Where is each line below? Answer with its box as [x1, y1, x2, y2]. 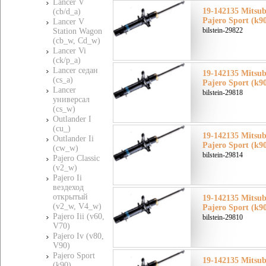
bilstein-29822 [202, 26, 243, 34]
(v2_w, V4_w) [53, 202, 102, 211]
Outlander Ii [53, 134, 94, 143]
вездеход [53, 183, 84, 192]
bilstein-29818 [202, 88, 243, 97]
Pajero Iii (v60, [53, 212, 104, 221]
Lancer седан [53, 66, 98, 75]
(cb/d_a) [53, 7, 81, 16]
